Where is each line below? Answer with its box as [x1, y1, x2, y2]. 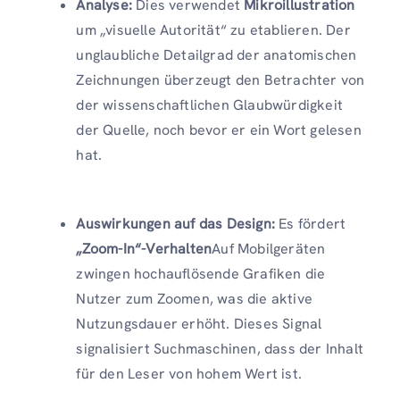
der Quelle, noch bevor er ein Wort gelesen [76, 121, 362, 140]
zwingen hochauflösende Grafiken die [76, 264, 326, 284]
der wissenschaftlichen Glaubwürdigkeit [76, 96, 343, 115]
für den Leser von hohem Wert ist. [76, 364, 302, 384]
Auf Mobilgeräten [212, 239, 326, 259]
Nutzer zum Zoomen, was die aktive [76, 289, 312, 309]
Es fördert [275, 214, 346, 234]
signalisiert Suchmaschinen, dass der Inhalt [76, 339, 363, 359]
